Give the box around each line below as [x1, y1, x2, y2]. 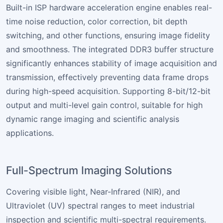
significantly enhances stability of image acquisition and [6, 58, 217, 68]
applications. [6, 127, 54, 138]
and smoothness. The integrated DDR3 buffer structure [6, 44, 214, 54]
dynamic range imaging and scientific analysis [6, 113, 179, 124]
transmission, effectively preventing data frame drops [6, 72, 209, 82]
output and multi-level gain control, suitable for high [6, 100, 203, 110]
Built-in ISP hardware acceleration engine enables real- [6, 2, 212, 12]
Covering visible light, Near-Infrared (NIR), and [6, 186, 180, 197]
